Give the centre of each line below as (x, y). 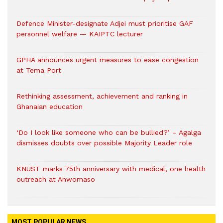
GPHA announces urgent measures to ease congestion (108, 60)
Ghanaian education (50, 107)
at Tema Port (39, 70)
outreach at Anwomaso (56, 179)
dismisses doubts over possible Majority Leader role (104, 143)
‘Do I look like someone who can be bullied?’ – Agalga (109, 133)
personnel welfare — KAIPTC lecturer (80, 34)
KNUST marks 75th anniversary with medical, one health (111, 169)
